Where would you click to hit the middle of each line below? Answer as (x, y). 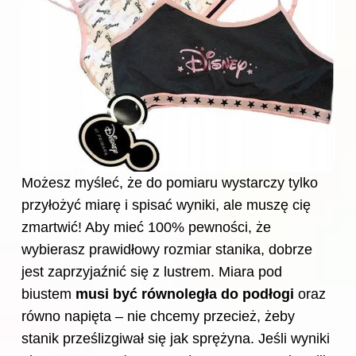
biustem (48, 294)
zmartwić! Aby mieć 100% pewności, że (146, 228)
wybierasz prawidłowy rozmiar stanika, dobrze (167, 250)
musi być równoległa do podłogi (185, 294)
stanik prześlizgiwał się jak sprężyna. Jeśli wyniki (176, 339)
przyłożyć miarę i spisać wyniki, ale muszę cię (166, 205)
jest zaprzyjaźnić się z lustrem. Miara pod (152, 272)
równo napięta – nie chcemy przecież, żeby (158, 317)
